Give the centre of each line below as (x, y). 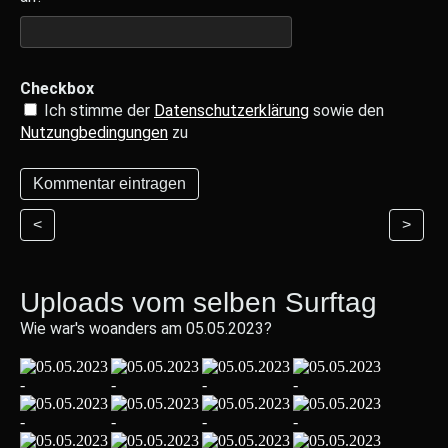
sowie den (346, 110)
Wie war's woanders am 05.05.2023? (146, 328)
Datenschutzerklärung (231, 110)
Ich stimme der (97, 110)
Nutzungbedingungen (94, 132)
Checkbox (57, 88)
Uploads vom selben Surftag (198, 302)
